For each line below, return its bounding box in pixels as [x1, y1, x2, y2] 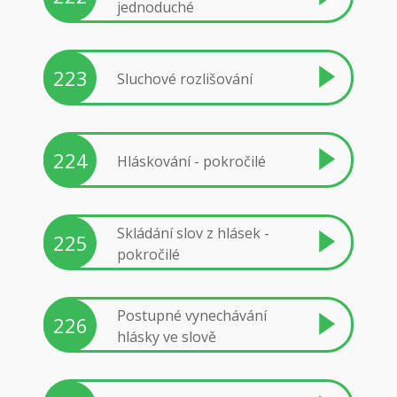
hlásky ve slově [117, 326, 216, 346]
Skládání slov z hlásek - [117, 222, 269, 243]
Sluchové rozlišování [117, 68, 253, 89]
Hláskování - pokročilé [117, 151, 266, 171]
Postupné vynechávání [117, 305, 267, 325]
